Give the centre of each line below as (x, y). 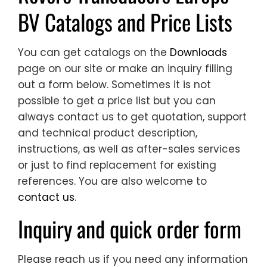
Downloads (198, 52)
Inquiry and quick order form (130, 228)
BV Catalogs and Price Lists (125, 21)
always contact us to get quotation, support (132, 117)
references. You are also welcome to (112, 181)
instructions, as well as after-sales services (129, 149)
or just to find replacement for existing (117, 165)
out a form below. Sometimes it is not (114, 84)
